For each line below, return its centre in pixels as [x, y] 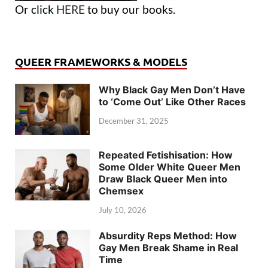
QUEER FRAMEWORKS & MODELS [101, 61]
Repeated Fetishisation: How [166, 155]
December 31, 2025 [134, 121]
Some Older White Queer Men [170, 167]
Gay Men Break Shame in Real [168, 247]
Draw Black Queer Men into [163, 179]
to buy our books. [130, 9]
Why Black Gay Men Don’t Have [172, 89]
